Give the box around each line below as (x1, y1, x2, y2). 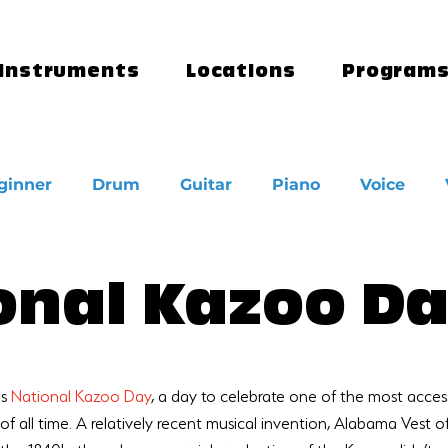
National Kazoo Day (11, 383, 151, 405)
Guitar (180, 175, 232, 194)
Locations (185, 65, 296, 83)
